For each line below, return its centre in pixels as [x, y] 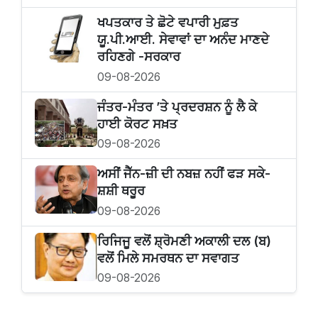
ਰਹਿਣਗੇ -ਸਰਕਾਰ [139, 57]
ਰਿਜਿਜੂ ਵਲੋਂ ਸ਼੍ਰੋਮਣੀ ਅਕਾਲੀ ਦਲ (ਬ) [184, 241]
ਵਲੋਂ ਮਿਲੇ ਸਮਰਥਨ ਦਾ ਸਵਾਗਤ [168, 258]
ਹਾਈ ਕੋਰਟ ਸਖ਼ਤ [137, 124]
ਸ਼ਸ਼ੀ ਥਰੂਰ [121, 191]
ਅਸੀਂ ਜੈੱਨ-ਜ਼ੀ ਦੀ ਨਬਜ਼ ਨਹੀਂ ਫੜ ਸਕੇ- [184, 174]
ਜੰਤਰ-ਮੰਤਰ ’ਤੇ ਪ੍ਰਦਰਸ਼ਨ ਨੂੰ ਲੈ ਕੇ [177, 106]
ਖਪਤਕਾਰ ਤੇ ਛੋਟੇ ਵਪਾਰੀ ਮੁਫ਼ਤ [168, 23]
